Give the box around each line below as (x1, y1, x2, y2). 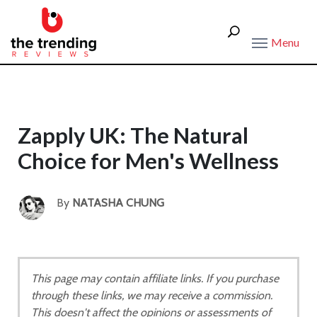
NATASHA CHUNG (72, 196, 164, 209)
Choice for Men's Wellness (18, 148, 279, 174)
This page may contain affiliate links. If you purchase (31, 272, 279, 285)
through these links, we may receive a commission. (31, 289, 272, 302)
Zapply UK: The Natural (18, 122, 248, 149)
